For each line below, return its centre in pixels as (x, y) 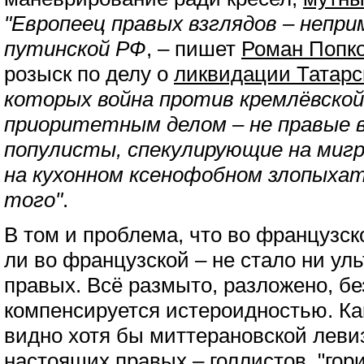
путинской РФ (75, 49)
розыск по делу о (89, 74)
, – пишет (194, 49)
